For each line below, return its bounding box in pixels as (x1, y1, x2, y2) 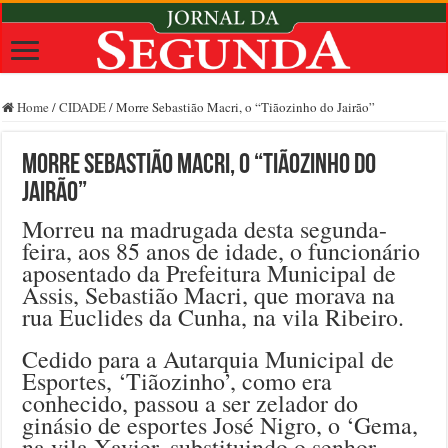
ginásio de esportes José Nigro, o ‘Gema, (22, 409, 419, 442)
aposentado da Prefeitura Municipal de (22, 257, 397, 290)
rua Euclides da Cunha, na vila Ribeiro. (22, 301, 405, 334)
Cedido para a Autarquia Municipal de (22, 343, 395, 376)
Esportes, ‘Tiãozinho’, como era (22, 365, 333, 398)
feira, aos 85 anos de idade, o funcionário (22, 235, 421, 268)
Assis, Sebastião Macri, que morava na (22, 279, 396, 312)
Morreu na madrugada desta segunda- (22, 213, 388, 246)
